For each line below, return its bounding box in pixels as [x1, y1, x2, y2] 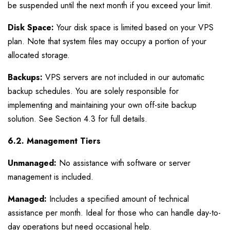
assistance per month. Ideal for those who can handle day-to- [8, 207, 221, 219]
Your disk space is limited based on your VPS [54, 22, 214, 33]
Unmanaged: [8, 157, 56, 169]
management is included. [8, 171, 93, 183]
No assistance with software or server [56, 157, 190, 169]
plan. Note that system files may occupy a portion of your [8, 35, 206, 47]
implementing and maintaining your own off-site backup [8, 99, 197, 111]
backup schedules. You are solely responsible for [8, 85, 179, 97]
